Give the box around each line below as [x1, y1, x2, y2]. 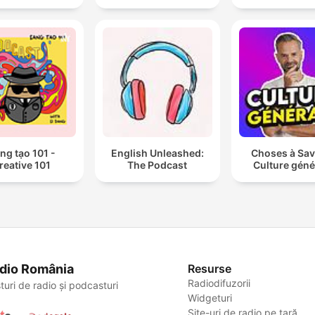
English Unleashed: [110, 147, 204, 160]
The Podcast [127, 159, 188, 172]
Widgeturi [188, 291, 233, 304]
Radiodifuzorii [188, 276, 251, 289]
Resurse [188, 261, 232, 276]
